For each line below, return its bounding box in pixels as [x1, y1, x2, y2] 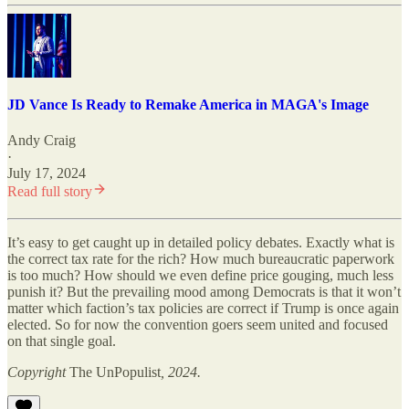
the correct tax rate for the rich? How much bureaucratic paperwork [7, 251, 394, 267]
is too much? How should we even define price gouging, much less [7, 267, 393, 284]
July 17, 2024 [7, 165, 86, 182]
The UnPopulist [69, 364, 161, 381]
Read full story [7, 184, 92, 200]
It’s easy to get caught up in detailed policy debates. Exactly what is [7, 235, 394, 251]
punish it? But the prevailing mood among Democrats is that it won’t [7, 284, 401, 300]
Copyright [7, 364, 69, 381]
